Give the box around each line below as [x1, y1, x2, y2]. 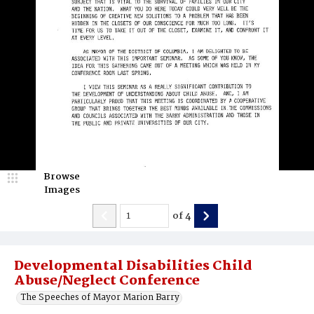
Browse [43, 169, 80, 184]
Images [43, 182, 80, 198]
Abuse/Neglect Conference [14, 271, 200, 292]
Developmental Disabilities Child [14, 256, 252, 277]
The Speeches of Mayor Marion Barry [21, 290, 179, 305]
